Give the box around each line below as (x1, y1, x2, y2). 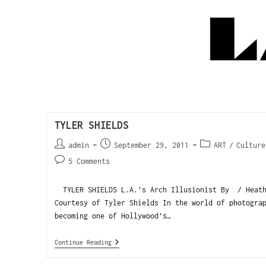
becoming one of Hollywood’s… (54, 211, 171, 220)
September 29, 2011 (113, 141, 189, 150)
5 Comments (68, 157, 110, 166)
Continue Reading (54, 239, 112, 246)
